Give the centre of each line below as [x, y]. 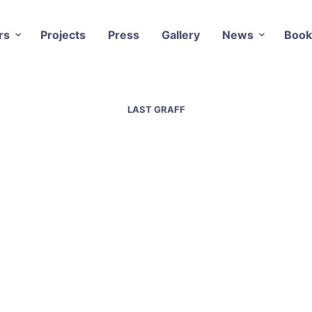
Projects [63, 34]
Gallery [180, 34]
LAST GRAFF [156, 109]
